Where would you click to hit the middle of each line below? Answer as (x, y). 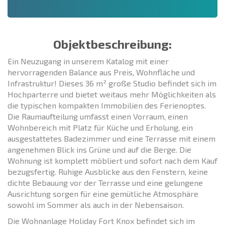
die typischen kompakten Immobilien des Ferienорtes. (107, 105)
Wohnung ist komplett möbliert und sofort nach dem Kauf (113, 160)
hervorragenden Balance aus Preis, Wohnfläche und (101, 72)
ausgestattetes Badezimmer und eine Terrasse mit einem (111, 138)
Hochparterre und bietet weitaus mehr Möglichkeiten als (112, 94)
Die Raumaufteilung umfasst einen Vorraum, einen (98, 116)
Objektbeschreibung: (113, 44)
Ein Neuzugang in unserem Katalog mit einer (88, 61)
